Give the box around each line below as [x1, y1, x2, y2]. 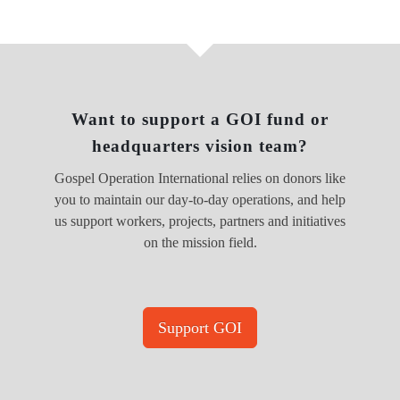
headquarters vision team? [92, 137, 308, 156]
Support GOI [158, 319, 242, 337]
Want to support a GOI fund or [71, 110, 329, 129]
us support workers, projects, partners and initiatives [54, 213, 346, 229]
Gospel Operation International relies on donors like [54, 171, 346, 187]
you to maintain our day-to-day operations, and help [54, 192, 346, 208]
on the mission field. [143, 235, 257, 251]
